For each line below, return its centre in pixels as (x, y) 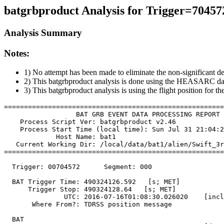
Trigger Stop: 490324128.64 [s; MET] (90, 189)
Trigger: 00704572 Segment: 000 (78, 167)
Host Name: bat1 (60, 137)
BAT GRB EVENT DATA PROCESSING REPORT (112, 114)
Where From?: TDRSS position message (88, 204)
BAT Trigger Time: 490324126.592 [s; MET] (92, 182)
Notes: (17, 53)
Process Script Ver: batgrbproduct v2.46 (90, 122)
